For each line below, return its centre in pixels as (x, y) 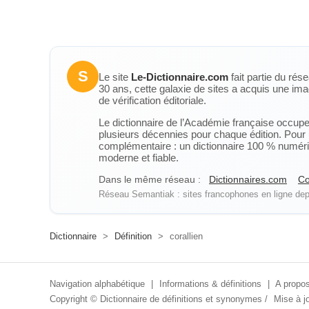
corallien (185, 236)
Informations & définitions (210, 284)
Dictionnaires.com (248, 179)
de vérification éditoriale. (152, 100)
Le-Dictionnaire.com (180, 77)
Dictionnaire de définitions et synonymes (181, 299)
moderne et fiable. (139, 158)
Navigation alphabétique (97, 284)
